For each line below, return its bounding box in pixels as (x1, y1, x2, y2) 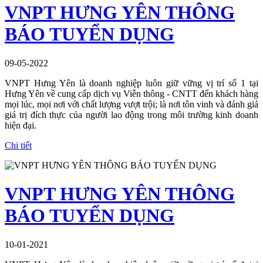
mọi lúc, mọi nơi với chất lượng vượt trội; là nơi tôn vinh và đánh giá (5, 99, 258, 109)
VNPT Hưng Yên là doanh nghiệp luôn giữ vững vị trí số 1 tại (5, 77, 258, 88)
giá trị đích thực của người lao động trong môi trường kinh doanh (5, 109, 258, 120)
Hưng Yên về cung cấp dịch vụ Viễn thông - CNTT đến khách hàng (5, 88, 258, 99)
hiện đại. (5, 120, 36, 130)
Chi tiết (5, 140, 32, 150)
